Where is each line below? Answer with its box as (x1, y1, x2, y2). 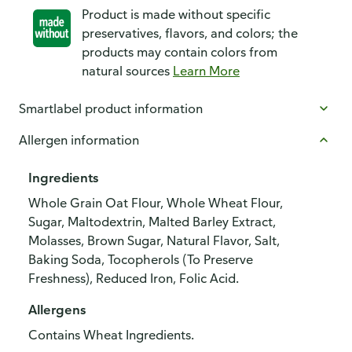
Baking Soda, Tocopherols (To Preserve (28, 251, 253, 267)
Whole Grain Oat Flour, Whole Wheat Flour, (28, 195, 283, 211)
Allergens (28, 302, 86, 317)
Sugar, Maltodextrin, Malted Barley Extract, (28, 214, 276, 229)
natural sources (82, 63, 173, 79)
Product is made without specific (82, 6, 270, 22)
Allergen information (19, 132, 139, 148)
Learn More (173, 63, 240, 79)
